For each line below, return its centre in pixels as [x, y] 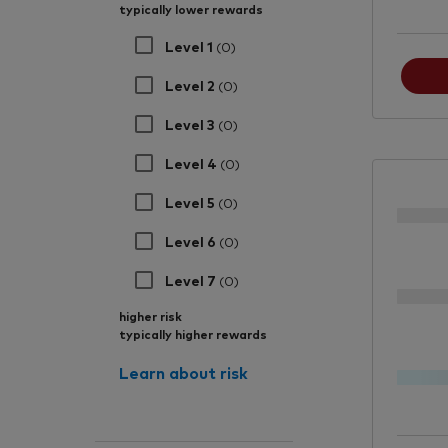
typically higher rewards [193, 334]
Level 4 [193, 163]
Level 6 [192, 241]
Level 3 [192, 124]
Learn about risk [184, 372]
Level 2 [192, 85]
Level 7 [192, 280]
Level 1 [191, 45]
